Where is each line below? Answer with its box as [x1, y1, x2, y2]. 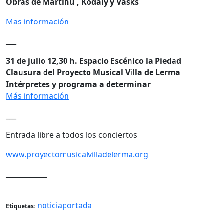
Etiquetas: [6, 201, 35, 210]
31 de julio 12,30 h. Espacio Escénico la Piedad [6, 55, 181, 66]
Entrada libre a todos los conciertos [6, 129, 137, 140]
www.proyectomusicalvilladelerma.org [6, 149, 148, 160]
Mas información [6, 16, 69, 27]
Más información [6, 90, 69, 101]
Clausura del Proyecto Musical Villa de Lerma [6, 66, 180, 78]
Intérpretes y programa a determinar [6, 78, 151, 89]
